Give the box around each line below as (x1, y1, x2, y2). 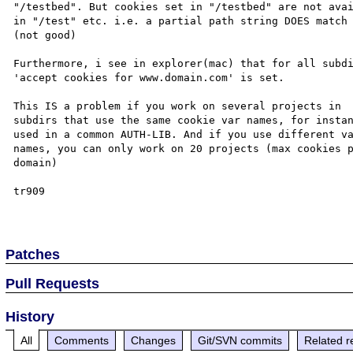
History (6, 308, 55, 325)
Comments (54, 333, 110, 347)
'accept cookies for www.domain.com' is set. (13, 71, 285, 84)
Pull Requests (6, 275, 100, 292)
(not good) (13, 28, 77, 41)
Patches (6, 246, 61, 262)
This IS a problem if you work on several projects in (13, 99, 348, 112)
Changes (131, 333, 176, 347)
